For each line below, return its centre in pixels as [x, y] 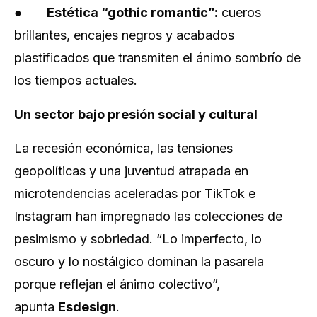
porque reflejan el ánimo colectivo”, [117, 284]
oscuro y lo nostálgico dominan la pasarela [139, 261]
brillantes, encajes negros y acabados [124, 35]
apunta [36, 307]
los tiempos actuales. [76, 80]
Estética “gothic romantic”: [132, 12]
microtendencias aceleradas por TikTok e [135, 194]
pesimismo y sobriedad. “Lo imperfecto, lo [138, 239]
